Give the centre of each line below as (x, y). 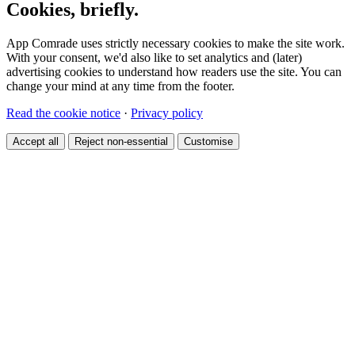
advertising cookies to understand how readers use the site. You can (174, 72)
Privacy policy (167, 113)
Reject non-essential (121, 142)
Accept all (36, 142)
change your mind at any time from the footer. (120, 86)
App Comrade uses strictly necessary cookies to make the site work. (176, 44)
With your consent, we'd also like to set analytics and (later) (154, 58)
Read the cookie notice (63, 113)
